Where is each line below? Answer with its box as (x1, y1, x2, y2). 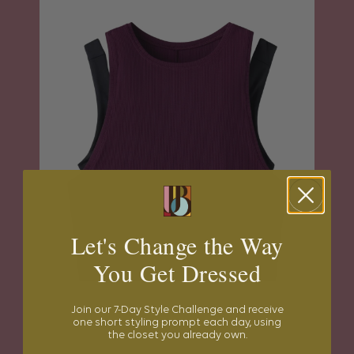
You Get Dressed (92, 256, 262, 288)
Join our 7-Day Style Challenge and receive (70, 303, 284, 316)
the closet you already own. (107, 329, 247, 341)
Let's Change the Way (70, 228, 284, 261)
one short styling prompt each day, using (73, 316, 281, 329)
